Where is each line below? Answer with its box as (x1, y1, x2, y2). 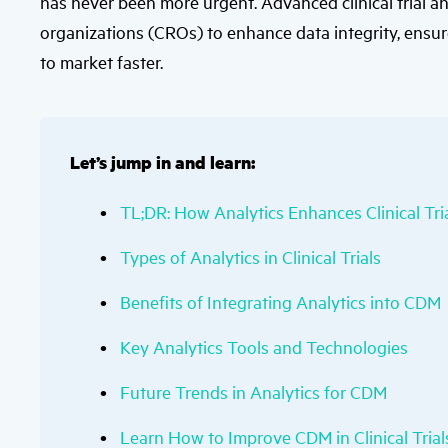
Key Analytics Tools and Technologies (120, 335, 408, 358)
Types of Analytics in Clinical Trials (120, 245, 381, 268)
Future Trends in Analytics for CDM (120, 380, 387, 403)
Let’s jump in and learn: (70, 150, 255, 174)
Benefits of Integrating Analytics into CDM (120, 290, 441, 313)
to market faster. (40, 50, 163, 73)
